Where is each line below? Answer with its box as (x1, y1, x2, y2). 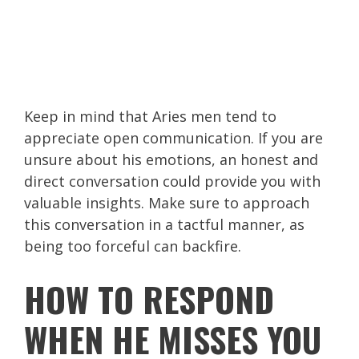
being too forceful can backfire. (24, 236, 241, 256)
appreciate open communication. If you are (24, 127, 323, 147)
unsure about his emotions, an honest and (24, 149, 318, 169)
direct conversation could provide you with (24, 171, 321, 191)
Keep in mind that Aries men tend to (24, 106, 276, 126)
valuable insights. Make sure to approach (24, 192, 309, 212)
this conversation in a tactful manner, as (24, 214, 305, 234)
